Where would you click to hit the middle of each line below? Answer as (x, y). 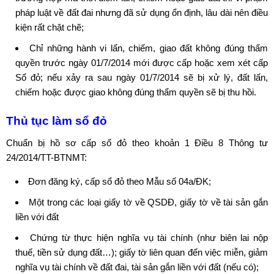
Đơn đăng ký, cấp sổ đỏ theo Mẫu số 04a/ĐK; (120, 182)
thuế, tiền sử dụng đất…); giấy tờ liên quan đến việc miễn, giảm (142, 253)
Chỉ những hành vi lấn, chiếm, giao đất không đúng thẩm (149, 48)
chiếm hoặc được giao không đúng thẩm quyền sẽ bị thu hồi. (136, 92)
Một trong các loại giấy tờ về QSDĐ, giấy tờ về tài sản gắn (148, 202)
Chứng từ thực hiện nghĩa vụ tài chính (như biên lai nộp (149, 238)
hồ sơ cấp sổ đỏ (88, 143)
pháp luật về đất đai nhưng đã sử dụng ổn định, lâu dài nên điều (142, 13)
